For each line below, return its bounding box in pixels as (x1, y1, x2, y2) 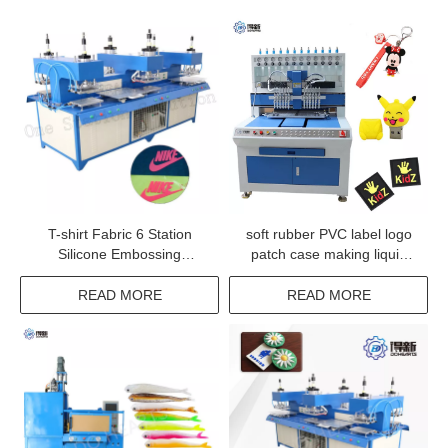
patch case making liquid (250, 246, 407, 262)
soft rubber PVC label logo (245, 226, 412, 242)
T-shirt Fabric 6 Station (47, 226, 192, 242)
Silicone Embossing (58, 246, 181, 262)
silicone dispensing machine (240, 266, 417, 282)
